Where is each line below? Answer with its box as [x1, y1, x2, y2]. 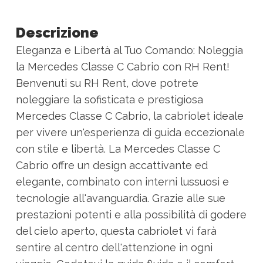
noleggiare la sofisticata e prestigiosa [15, 93, 203, 106]
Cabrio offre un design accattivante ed [15, 159, 208, 172]
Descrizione [15, 24, 99, 42]
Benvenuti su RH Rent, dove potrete [15, 77, 198, 90]
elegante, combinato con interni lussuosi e [15, 176, 229, 188]
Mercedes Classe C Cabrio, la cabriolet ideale [15, 110, 244, 123]
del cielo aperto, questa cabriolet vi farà [15, 225, 217, 238]
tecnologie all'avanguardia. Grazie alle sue [15, 192, 225, 205]
